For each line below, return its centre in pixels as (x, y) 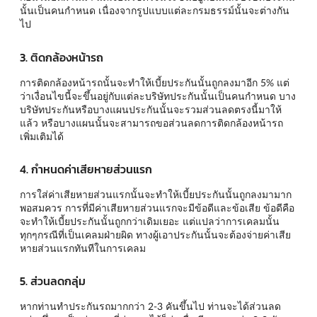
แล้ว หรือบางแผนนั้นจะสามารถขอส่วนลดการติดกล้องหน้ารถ (151, 122)
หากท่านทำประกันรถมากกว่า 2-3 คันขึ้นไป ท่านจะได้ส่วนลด (150, 306)
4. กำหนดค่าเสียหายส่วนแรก (86, 169)
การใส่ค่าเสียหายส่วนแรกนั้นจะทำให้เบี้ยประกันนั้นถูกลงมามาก (156, 194)
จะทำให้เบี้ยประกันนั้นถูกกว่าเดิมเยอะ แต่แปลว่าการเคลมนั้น (150, 221)
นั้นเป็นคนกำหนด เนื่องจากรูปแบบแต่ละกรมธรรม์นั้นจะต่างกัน (155, 11)
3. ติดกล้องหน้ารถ (62, 57)
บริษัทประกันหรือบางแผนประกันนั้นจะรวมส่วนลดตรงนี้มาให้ (151, 109)
